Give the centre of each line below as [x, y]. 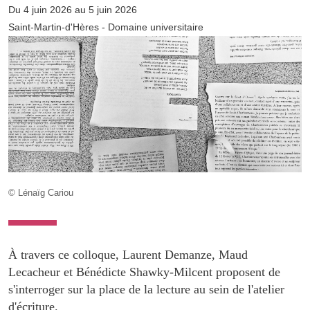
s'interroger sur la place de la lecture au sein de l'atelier [146, 289]
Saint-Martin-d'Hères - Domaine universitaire [106, 27]
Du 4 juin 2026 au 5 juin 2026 [73, 10]
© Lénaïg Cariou [41, 192]
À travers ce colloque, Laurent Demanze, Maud [128, 254]
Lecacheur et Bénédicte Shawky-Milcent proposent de [144, 272]
